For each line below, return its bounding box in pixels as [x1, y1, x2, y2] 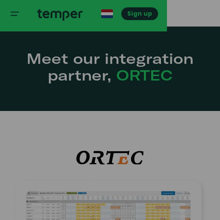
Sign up [127, 9, 152, 18]
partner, [48, 66, 116, 84]
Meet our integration [27, 49, 193, 68]
